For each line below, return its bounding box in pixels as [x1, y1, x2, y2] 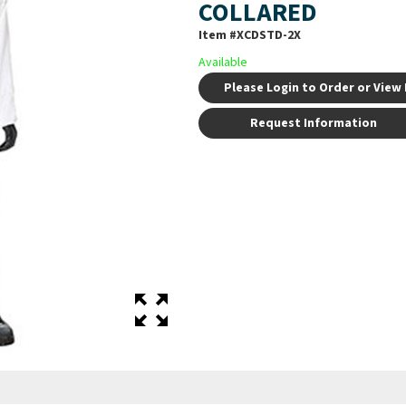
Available [198, 53, 248, 72]
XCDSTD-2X [237, 26, 302, 45]
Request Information [249, 114, 377, 133]
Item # [198, 26, 237, 45]
